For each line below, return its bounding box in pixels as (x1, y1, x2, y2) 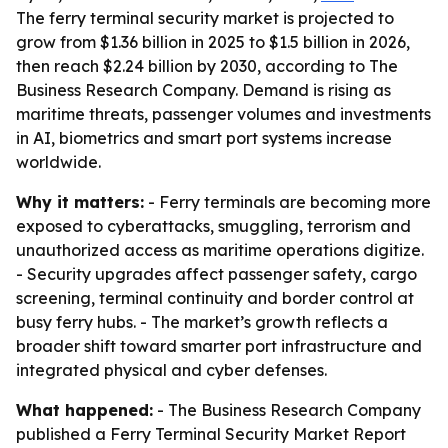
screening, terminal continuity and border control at (16, 288, 414, 308)
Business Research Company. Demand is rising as (16, 80, 391, 100)
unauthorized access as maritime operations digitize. (16, 240, 424, 260)
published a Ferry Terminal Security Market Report (16, 424, 406, 444)
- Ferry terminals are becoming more (144, 192, 431, 212)
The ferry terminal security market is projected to (16, 8, 394, 28)
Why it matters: (16, 192, 144, 212)
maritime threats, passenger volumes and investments (16, 104, 431, 124)
